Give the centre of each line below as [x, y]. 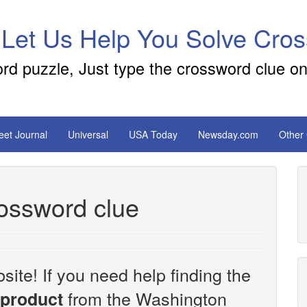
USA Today [153, 134]
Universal [88, 134]
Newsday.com [228, 134]
